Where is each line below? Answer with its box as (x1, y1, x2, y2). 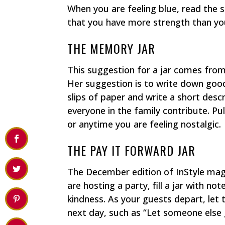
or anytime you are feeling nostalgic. (67, 118, 221, 130)
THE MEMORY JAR (67, 39, 156, 57)
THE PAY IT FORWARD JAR (67, 141, 196, 159)
